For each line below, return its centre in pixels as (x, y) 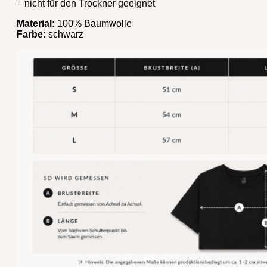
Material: (36, 24)
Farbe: (31, 35)
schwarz (65, 35)
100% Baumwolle (93, 24)
